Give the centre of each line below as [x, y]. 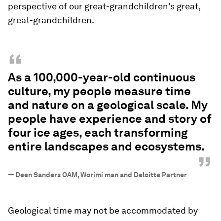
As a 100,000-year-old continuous [102, 77]
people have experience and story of [110, 119]
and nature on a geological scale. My [108, 105]
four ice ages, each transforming [98, 132]
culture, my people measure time [99, 91]
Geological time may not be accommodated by [103, 210]
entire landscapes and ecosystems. [106, 146]
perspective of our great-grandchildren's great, [104, 6]
